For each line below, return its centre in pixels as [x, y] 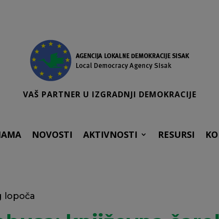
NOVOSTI [52, 135]
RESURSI [176, 135]
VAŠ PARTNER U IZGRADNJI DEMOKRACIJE [109, 94]
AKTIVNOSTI [110, 135]
